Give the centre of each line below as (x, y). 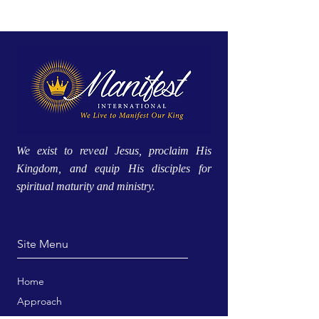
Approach (40, 301)
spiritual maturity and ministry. (87, 186)
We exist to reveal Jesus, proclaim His (114, 151)
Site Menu (67, 244)
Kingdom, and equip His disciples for (114, 168)
